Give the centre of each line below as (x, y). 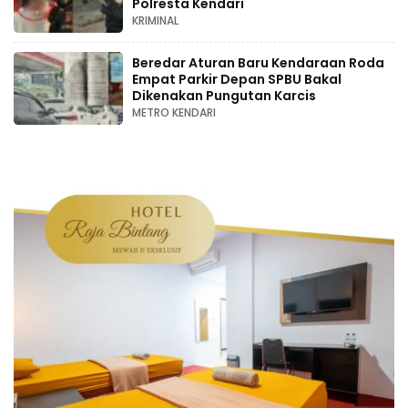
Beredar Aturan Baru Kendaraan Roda (258, 62)
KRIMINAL (155, 20)
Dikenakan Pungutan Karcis (224, 95)
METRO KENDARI (174, 112)
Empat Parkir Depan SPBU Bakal (237, 79)
